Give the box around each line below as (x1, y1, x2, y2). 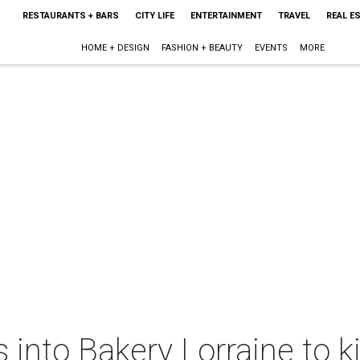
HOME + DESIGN (81, 43, 150, 53)
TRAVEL (277, 10, 310, 21)
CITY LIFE (134, 10, 174, 21)
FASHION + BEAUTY (162, 43, 243, 53)
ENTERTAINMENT (190, 10, 262, 21)
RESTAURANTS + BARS (22, 10, 119, 21)
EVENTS (255, 43, 288, 53)
